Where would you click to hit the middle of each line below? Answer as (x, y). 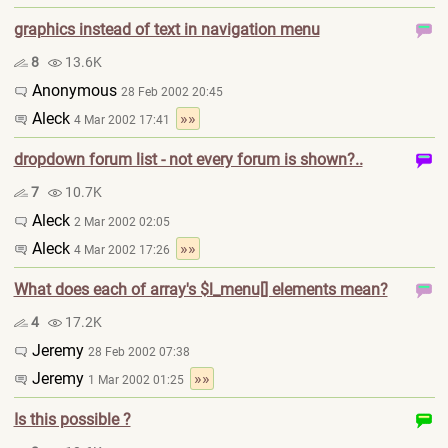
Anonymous (74, 90)
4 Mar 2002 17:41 (124, 120)
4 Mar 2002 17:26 (124, 250)
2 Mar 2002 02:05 (121, 222)
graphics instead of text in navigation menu (166, 29)
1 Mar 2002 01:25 (138, 380)
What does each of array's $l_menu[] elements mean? (200, 289)
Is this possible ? (72, 419)
